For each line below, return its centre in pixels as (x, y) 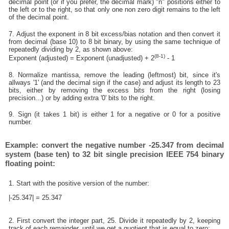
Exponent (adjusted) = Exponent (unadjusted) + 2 (82, 58)
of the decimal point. (39, 17)
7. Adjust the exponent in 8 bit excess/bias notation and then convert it (114, 34)
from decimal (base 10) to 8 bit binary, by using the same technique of (114, 41)
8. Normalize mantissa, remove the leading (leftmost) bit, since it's (114, 75)
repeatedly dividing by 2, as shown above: (71, 49)
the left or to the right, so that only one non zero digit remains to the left (114, 10)
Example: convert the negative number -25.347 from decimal (114, 145)
